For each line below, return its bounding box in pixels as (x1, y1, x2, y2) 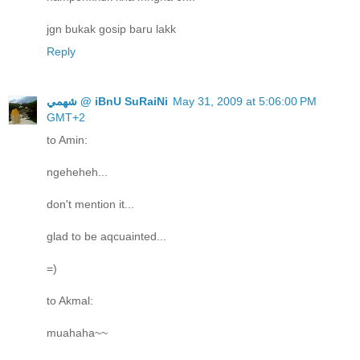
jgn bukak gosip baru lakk (47, 22, 176, 35)
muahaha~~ (47, 325, 108, 339)
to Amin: (47, 133, 88, 146)
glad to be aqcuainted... (47, 229, 166, 243)
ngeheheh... (47, 165, 108, 178)
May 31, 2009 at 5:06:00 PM (173, 94, 317, 108)
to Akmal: (47, 293, 93, 307)
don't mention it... (47, 197, 134, 211)
